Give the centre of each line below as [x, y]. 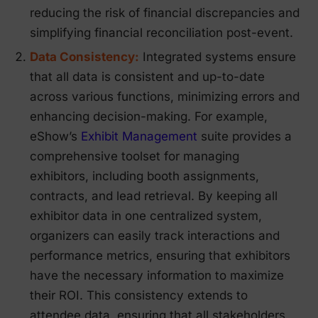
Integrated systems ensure [218, 57]
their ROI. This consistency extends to [139, 296]
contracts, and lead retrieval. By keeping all [154, 196]
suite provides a [245, 137]
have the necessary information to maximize [157, 276]
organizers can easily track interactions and [155, 236]
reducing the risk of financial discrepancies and [165, 13]
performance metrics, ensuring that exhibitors [160, 256]
